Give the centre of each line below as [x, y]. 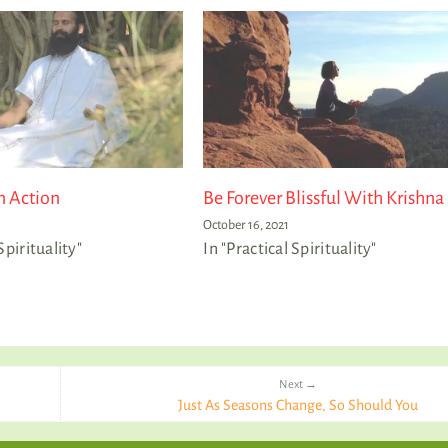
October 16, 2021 [246, 224]
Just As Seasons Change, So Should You [298, 404]
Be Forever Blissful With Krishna [324, 197]
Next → [298, 383]
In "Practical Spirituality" [290, 248]
